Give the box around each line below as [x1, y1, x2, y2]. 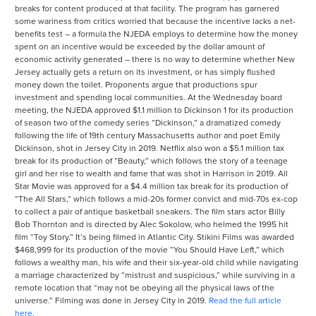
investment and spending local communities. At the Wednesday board [15, 92, 282, 103]
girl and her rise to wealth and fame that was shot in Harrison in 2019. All [15, 169, 288, 179]
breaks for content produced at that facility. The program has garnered [15, 4, 279, 14]
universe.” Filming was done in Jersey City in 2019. [15, 296, 209, 306]
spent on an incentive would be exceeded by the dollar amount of [15, 42, 265, 52]
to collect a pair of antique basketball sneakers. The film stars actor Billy [15, 207, 285, 217]
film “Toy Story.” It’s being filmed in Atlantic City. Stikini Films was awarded [15, 232, 294, 243]
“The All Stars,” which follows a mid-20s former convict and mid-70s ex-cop [15, 194, 298, 205]
